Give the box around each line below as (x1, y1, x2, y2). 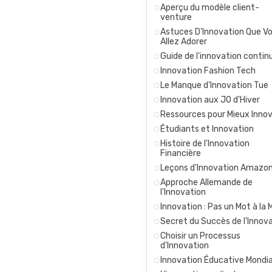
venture (160, 12, 192, 22)
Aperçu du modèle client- (160, 2, 259, 13)
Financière (160, 148, 201, 158)
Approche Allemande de (160, 177, 253, 188)
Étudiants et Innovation (160, 123, 254, 134)
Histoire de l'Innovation (160, 138, 250, 149)
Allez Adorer (160, 36, 207, 47)
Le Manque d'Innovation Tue (160, 80, 268, 90)
